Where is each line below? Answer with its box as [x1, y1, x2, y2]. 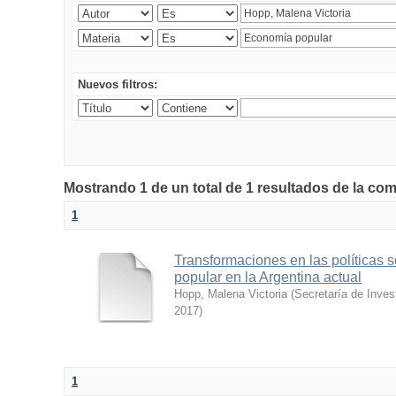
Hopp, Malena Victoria [174, 287, 287, 301]
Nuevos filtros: [78, 78, 157, 91]
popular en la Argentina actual [174, 270, 362, 285]
